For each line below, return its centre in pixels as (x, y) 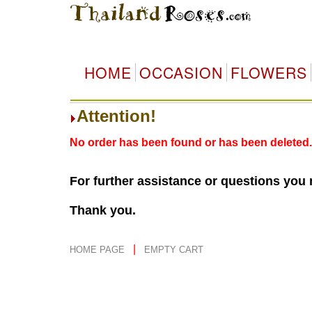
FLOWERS (268, 72)
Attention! (116, 116)
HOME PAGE (98, 250)
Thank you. (102, 210)
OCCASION (181, 72)
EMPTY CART (173, 250)
